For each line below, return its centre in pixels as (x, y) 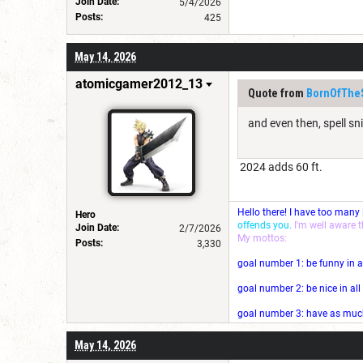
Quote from (277, 93)
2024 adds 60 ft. (280, 167)
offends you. (265, 225)
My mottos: (262, 238)
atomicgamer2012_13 (139, 83)
